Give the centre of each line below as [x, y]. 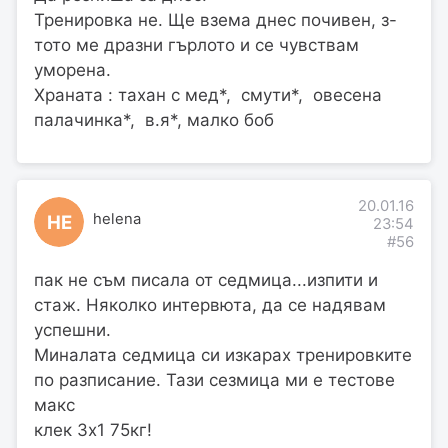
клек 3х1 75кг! [93, 429]
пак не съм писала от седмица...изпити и [206, 279]
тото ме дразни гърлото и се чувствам [196, 45]
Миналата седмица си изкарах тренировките [223, 354]
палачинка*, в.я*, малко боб [154, 120]
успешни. [72, 329]
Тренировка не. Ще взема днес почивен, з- [215, 20]
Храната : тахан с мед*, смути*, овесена [210, 95]
